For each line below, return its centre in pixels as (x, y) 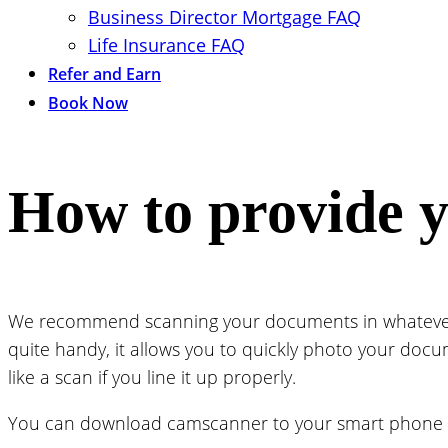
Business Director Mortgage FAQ (224, 17)
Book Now (88, 103)
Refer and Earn (104, 74)
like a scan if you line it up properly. (152, 376)
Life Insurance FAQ (166, 45)
